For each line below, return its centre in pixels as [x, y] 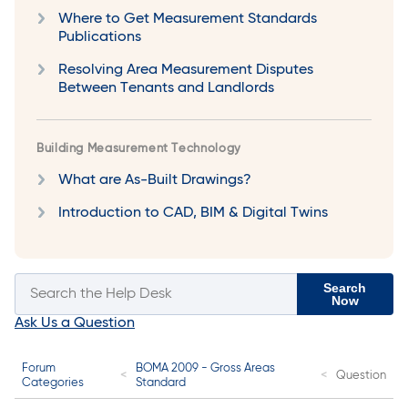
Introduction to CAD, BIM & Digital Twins [193, 214]
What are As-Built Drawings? [155, 181]
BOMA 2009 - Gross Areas [205, 369]
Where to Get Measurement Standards [188, 20]
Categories [53, 383]
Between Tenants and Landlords [166, 89]
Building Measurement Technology [139, 149]
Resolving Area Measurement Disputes [186, 71]
